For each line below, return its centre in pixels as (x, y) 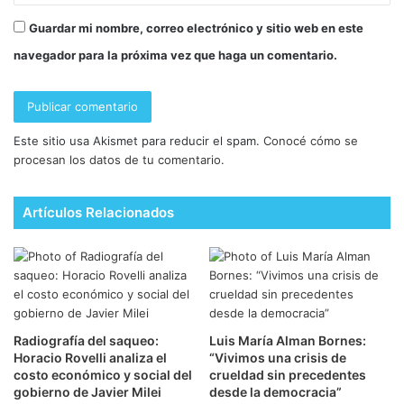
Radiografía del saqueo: (86, 341)
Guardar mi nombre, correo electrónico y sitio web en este (196, 28)
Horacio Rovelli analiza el (90, 358)
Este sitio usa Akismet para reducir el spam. (138, 141)
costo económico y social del (103, 375)
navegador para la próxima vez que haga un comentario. (175, 55)
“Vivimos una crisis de (278, 358)
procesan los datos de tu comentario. (119, 160)
